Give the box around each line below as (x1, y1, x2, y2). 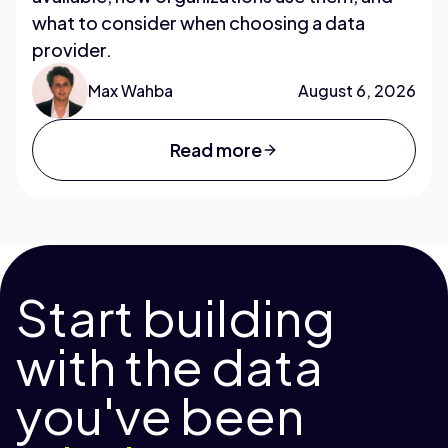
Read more (170, 137, 262, 161)
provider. (32, 37, 112, 61)
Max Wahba (88, 79, 173, 101)
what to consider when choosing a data (32, 10, 365, 34)
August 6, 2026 (298, 79, 416, 101)
